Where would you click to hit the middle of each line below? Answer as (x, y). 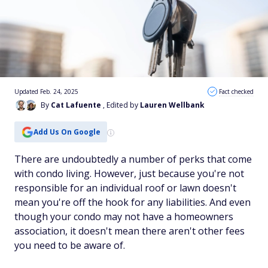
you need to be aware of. (70, 245)
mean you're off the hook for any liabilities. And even (133, 202)
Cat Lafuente (76, 105)
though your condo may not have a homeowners (124, 217)
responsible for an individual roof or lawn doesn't (125, 188)
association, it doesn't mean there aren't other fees (130, 231)
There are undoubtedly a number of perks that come (133, 159)
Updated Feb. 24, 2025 (46, 92)
